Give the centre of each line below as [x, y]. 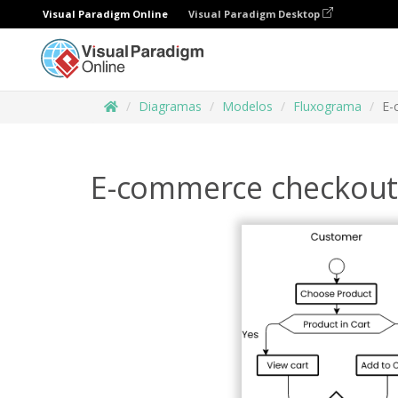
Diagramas [170, 106]
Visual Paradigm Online [105, 14]
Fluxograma [327, 106]
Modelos [247, 106]
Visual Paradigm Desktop [255, 14]
